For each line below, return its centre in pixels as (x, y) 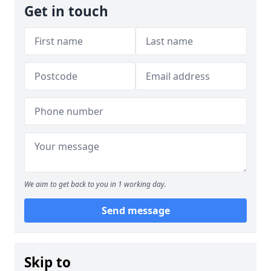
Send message (135, 211)
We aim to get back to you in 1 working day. (95, 184)
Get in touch (66, 11)
